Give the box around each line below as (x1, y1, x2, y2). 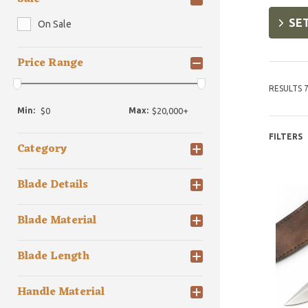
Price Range (17, 54, 83, 73)
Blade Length (17, 247, 89, 267)
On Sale (38, 19, 71, 30)
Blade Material (17, 211, 96, 231)
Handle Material (17, 283, 104, 302)
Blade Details (17, 175, 88, 195)
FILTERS (268, 132, 302, 141)
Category (17, 140, 67, 159)
